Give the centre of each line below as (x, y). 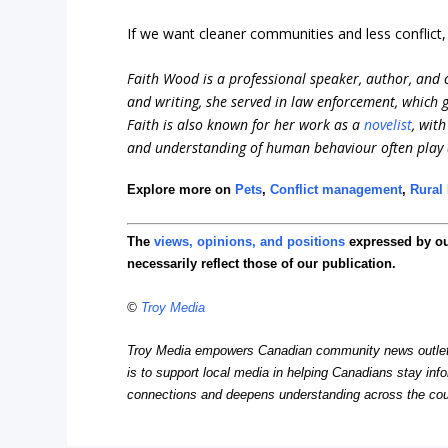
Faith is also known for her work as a (246, 125)
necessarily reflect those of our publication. (262, 264)
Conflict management (336, 190)
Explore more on (181, 190)
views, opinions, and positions (250, 242)
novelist (388, 125)
